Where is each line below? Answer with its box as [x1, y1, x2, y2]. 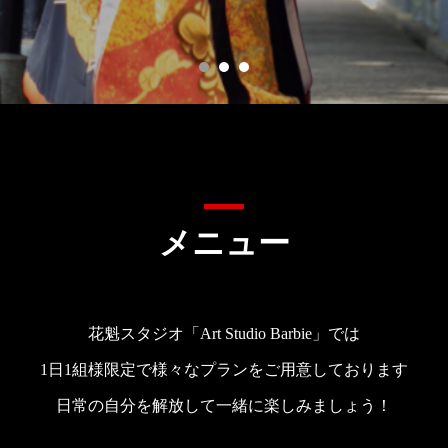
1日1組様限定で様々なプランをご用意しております [40, 361, 408, 378]
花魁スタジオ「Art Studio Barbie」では [88, 325, 360, 342]
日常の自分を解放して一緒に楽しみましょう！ [56, 397, 392, 414]
